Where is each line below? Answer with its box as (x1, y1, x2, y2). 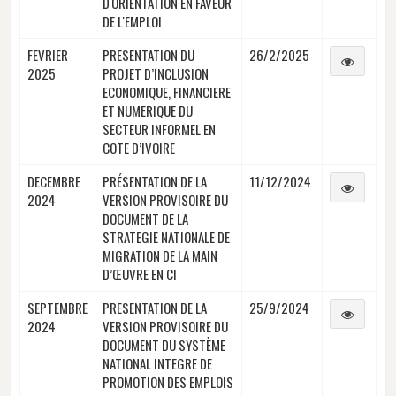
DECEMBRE (27, 171, 80, 191)
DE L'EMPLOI (103, 11, 162, 31)
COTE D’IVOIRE (103, 137, 175, 157)
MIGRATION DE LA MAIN (103, 245, 217, 265)
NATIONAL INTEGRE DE (103, 353, 212, 373)
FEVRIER (27, 44, 68, 65)
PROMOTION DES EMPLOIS (103, 371, 233, 392)
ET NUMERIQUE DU (103, 100, 193, 120)
